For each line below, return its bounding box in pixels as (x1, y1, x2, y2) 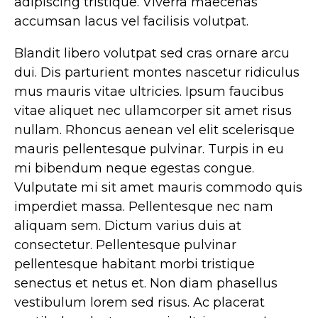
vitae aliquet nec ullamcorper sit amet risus (14, 103, 292, 119)
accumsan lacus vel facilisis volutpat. (14, 13, 248, 30)
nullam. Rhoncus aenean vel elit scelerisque (14, 122, 295, 138)
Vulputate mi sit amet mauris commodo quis (14, 180, 302, 196)
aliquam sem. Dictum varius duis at (14, 218, 241, 234)
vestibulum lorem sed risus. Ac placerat (14, 295, 265, 311)
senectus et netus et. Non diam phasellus (14, 275, 278, 292)
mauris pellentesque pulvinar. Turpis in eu (14, 141, 284, 158)
